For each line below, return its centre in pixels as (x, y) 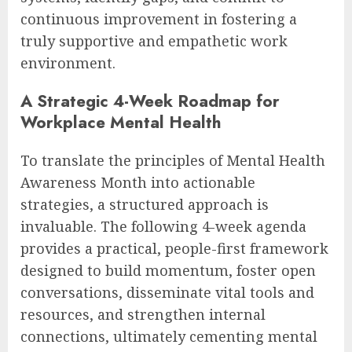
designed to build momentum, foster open (168, 270)
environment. (68, 62)
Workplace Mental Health (121, 122)
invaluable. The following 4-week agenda (163, 226)
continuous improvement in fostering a (159, 18)
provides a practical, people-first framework (174, 248)
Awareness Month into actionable (138, 182)
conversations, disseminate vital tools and (167, 292)
